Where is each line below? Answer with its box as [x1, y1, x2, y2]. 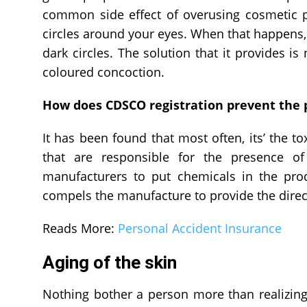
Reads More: [42, 219, 118, 236]
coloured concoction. [42, 63, 164, 80]
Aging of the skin [42, 251, 177, 273]
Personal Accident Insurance [118, 219, 282, 236]
